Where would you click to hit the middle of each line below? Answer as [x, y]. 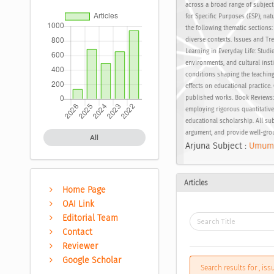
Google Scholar [92, 260]
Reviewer [80, 246]
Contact [78, 232]
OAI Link [79, 204]
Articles [196, 183]
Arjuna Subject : [217, 146]
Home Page [84, 190]
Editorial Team [91, 218]
